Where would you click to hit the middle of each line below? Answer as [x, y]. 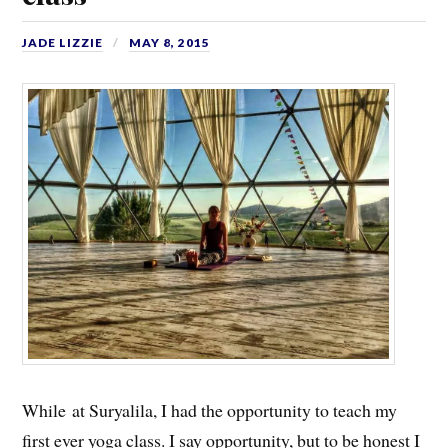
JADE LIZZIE [63, 43]
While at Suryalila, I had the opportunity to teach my [210, 409]
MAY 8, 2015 [170, 43]
